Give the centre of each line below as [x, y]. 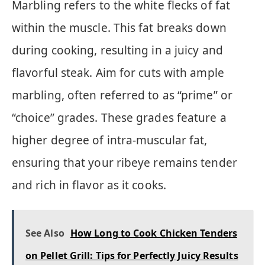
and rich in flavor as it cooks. [89, 185]
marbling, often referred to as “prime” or [122, 96]
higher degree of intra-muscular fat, [110, 140]
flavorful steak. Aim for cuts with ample [118, 73]
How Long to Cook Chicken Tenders [154, 233]
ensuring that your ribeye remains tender [125, 163]
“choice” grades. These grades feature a [119, 118]
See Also [45, 233]
